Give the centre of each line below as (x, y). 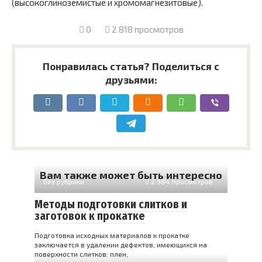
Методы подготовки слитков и (111, 204)
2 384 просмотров (181, 181)
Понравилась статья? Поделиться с (131, 66)
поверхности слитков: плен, (81, 254)
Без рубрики (64, 181)
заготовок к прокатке (90, 216)
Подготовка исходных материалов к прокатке (112, 235)
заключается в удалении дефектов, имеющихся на (121, 244)
